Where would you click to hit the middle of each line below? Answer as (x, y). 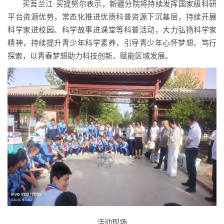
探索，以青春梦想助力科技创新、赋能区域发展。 (90, 56)
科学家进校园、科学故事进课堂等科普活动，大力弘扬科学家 (112, 30)
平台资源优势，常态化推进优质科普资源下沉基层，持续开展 (112, 17)
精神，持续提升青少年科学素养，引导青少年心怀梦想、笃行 (112, 43)
